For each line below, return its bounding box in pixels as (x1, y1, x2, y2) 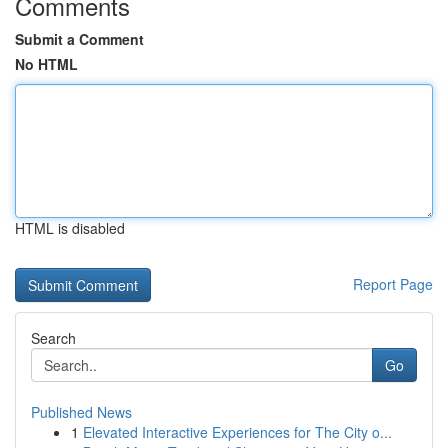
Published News (31, 402, 132, 422)
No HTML (15, 54, 78, 74)
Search (31, 328, 76, 348)
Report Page (353, 274, 433, 294)
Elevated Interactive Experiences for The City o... (83, 422, 392, 442)
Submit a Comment (15, 29, 144, 49)
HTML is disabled (15, 218, 125, 238)
